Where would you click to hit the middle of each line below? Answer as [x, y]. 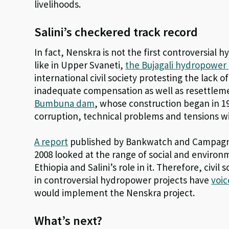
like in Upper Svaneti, [80, 65]
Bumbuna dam [65, 104]
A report [51, 142]
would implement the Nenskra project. [115, 193]
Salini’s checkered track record [116, 32]
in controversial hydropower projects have [123, 180]
